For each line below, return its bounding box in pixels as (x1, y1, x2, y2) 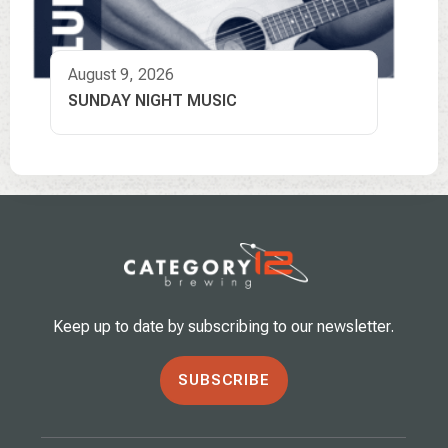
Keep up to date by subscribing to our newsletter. (53, 317, 395, 336)
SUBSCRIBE (177, 371, 270, 389)
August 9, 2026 (68, 65, 174, 84)
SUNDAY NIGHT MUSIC (68, 91, 237, 110)
